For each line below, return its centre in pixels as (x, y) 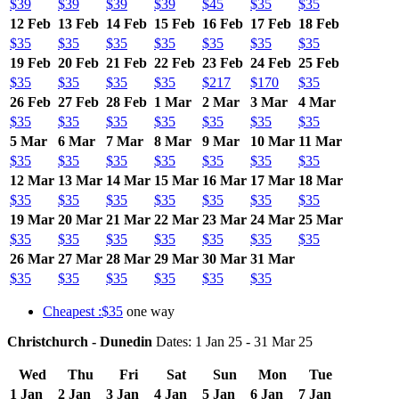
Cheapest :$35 (83, 311)
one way (149, 311)
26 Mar (32, 258)
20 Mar (80, 219)
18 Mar (321, 180)
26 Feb (30, 102)
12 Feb (30, 23)
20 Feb (78, 62)
